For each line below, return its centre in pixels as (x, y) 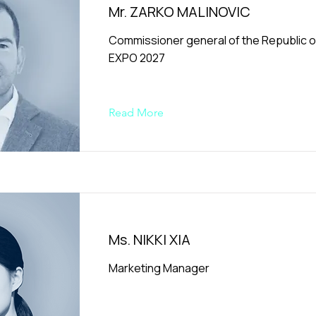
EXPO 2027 (137, 58)
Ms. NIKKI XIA (150, 239)
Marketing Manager (159, 268)
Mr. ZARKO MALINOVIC (180, 12)
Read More (136, 113)
